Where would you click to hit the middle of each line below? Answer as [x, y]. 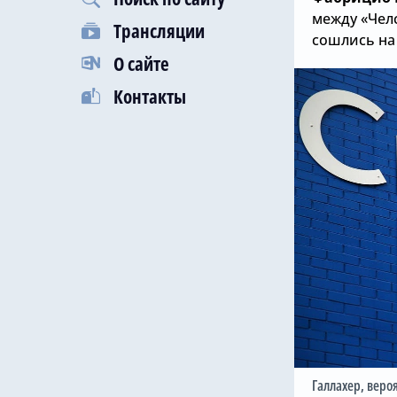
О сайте [141, 64]
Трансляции [159, 31]
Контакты [150, 97]
